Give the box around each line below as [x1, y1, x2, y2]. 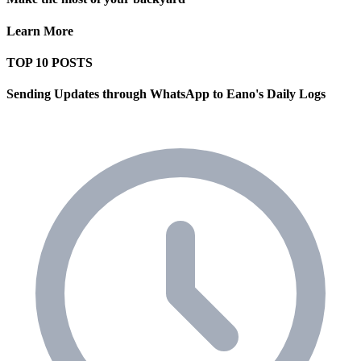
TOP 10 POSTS [6, 55, 93, 69]
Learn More [6, 23, 73, 38]
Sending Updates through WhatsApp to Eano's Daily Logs [6, 87, 326, 102]
